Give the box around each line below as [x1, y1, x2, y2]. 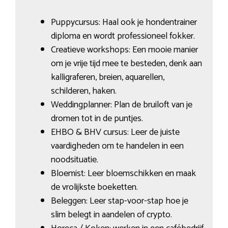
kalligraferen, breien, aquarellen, [50, 69, 164, 85]
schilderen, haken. [50, 83, 117, 99]
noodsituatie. [50, 152, 98, 167]
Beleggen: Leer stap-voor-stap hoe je [50, 193, 188, 209]
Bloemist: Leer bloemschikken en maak [50, 165, 196, 181]
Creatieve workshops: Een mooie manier [50, 42, 198, 58]
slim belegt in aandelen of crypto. [50, 207, 172, 222]
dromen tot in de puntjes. [50, 110, 143, 126]
